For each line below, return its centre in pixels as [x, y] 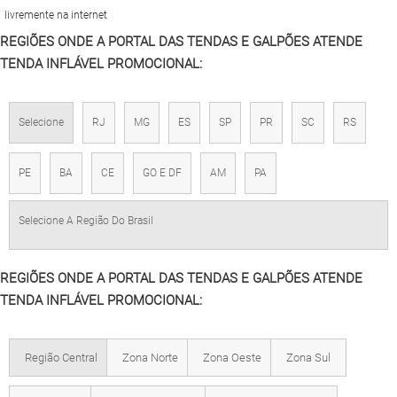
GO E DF [162, 173]
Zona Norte [150, 358]
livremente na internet [56, 15]
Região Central [61, 358]
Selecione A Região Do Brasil [86, 221]
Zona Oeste [232, 358]
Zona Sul [308, 358]
